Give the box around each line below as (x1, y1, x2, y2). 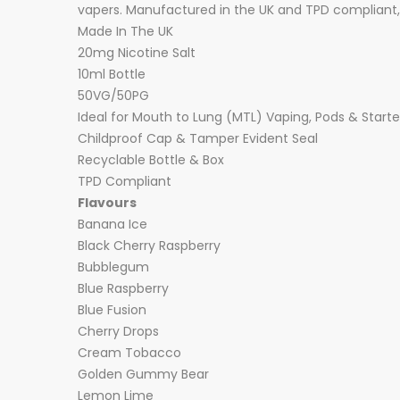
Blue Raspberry (78, 279, 169, 297)
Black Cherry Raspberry (78, 237, 221, 254)
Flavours (78, 194, 137, 212)
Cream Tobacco (78, 344, 181, 362)
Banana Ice (78, 215, 147, 233)
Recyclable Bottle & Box (78, 151, 224, 169)
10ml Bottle (78, 65, 146, 83)
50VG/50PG (78, 87, 149, 104)
